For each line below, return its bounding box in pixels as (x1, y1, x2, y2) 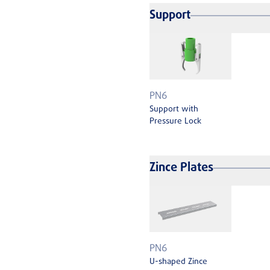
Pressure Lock (149, 115, 201, 128)
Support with (149, 102, 198, 116)
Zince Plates (149, 159, 213, 178)
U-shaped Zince (149, 255, 207, 268)
